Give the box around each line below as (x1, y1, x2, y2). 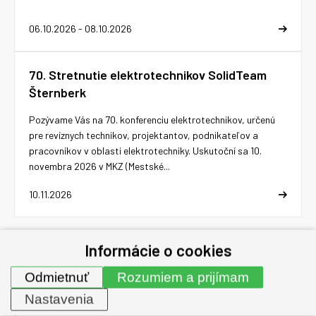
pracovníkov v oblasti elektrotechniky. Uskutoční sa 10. (29, 145, 262, 157)
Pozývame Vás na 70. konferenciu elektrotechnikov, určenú (29, 114, 275, 126)
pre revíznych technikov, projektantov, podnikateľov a (29, 129, 258, 142)
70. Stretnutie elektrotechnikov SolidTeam (29, 67, 267, 83)
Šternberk (29, 85, 86, 101)
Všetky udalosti (14, 231, 90, 244)
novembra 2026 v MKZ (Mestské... (29, 160, 170, 173)
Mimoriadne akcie (42, 276, 148, 293)
